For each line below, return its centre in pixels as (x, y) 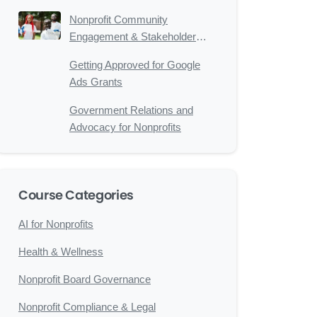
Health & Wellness (61, 252)
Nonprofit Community (119, 19)
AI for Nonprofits (56, 224)
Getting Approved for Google (135, 65)
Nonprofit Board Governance (85, 279)
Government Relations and (131, 110)
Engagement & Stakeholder (133, 36)
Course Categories (76, 195)
